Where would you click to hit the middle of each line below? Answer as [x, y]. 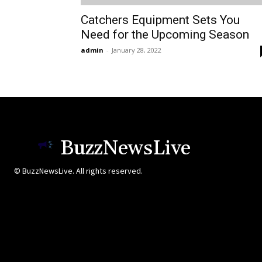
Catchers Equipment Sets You [160, 20]
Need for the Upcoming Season [165, 35]
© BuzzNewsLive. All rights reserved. [78, 171]
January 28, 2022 [137, 50]
